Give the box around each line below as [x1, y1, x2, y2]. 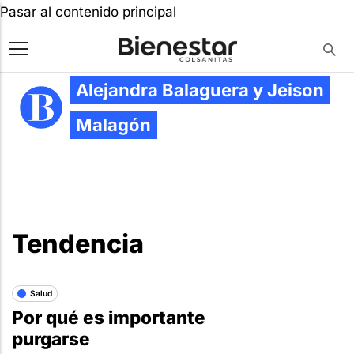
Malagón [75, 115, 151, 135]
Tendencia [12, 228, 144, 259]
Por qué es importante [12, 307, 205, 328]
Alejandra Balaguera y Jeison [75, 80, 324, 100]
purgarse [12, 328, 90, 349]
